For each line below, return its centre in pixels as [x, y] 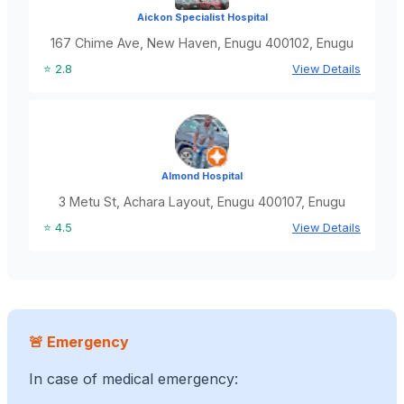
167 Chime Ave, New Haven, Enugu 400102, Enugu [202, 43]
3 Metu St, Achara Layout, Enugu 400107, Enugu [202, 202]
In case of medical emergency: [133, 379]
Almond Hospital [202, 177]
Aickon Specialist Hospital [202, 18]
